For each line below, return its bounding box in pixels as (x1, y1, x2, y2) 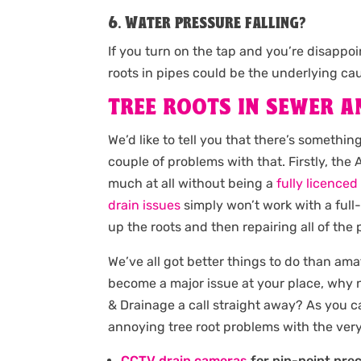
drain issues (108, 197, 181, 214)
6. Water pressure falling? (108, 15, 307, 33)
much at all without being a (108, 176, 277, 192)
